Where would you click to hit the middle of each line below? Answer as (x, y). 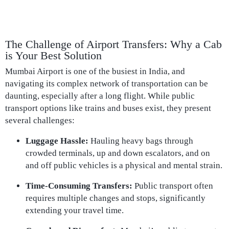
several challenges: (40, 120)
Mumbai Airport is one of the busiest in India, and (95, 71)
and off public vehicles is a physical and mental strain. (124, 165)
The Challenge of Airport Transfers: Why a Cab (113, 44)
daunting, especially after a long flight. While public (100, 96)
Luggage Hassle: (57, 141)
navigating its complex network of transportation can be (107, 84)
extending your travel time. (75, 210)
